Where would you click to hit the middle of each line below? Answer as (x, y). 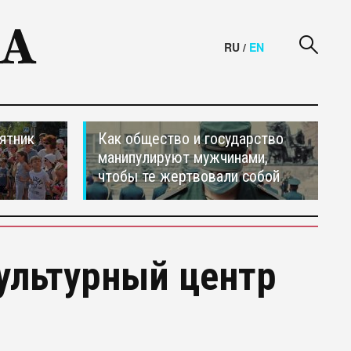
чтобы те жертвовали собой (189, 176)
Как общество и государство (191, 139)
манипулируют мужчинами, (183, 157)
